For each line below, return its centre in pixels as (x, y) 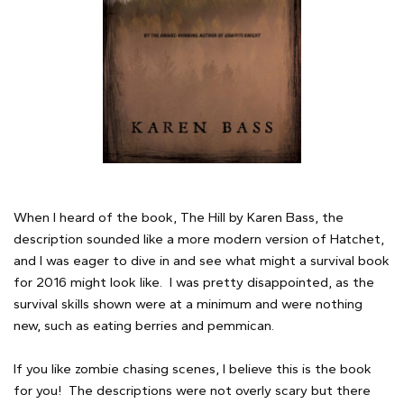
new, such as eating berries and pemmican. (144, 325)
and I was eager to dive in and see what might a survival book (202, 260)
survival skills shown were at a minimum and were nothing (188, 303)
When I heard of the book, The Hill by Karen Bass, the (179, 217)
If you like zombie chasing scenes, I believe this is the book (193, 368)
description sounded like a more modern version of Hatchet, (199, 239)
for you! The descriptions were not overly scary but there (192, 390)
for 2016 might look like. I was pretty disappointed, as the (194, 282)
